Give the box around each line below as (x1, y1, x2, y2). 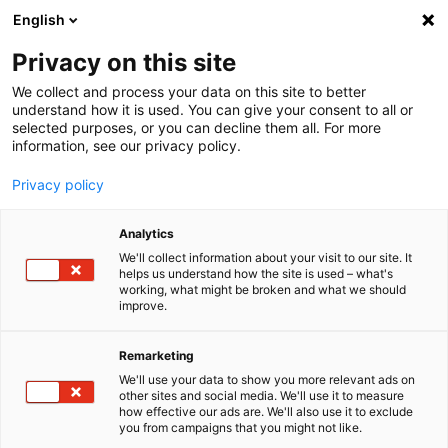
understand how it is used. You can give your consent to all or (12, 101, 413, 118)
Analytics (119, 226, 174, 241)
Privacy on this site (12, 48, 236, 77)
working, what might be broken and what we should (119, 282, 406, 297)
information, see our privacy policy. (12, 137, 241, 154)
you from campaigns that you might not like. (119, 420, 362, 435)
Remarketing (119, 348, 194, 363)
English (13, 11, 65, 28)
